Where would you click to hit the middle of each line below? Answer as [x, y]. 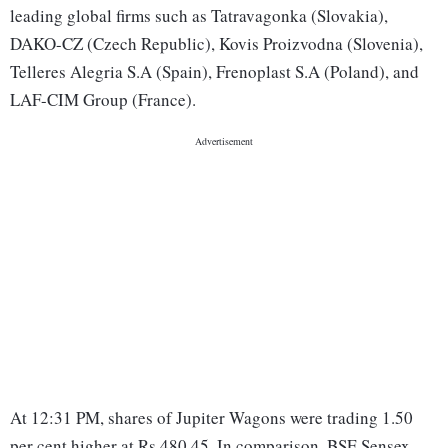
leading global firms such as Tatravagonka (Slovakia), [199, 16]
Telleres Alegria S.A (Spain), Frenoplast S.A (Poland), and [214, 72]
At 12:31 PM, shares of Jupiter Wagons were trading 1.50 [211, 418]
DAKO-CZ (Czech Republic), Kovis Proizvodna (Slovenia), [216, 44]
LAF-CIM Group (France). [103, 100]
